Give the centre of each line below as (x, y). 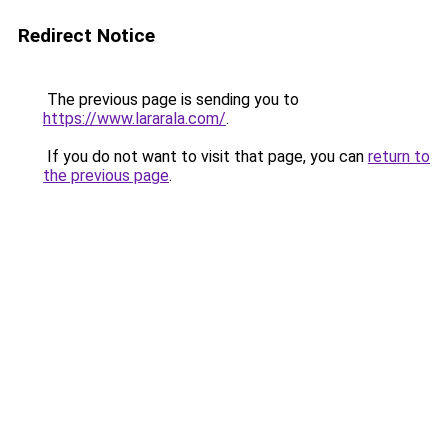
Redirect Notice (86, 35)
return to (399, 156)
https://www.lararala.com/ (134, 118)
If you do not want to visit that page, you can (205, 156)
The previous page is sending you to (171, 99)
